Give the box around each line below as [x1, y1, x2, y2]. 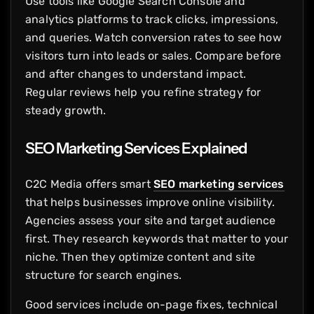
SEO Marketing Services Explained [25, 138, 247, 157]
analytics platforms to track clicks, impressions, [25, 12, 279, 26]
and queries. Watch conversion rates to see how [25, 30, 282, 44]
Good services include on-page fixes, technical [25, 297, 278, 311]
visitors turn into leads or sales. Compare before [25, 48, 282, 62]
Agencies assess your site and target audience [25, 213, 276, 227]
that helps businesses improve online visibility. [25, 195, 275, 209]
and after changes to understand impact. [25, 67, 247, 81]
